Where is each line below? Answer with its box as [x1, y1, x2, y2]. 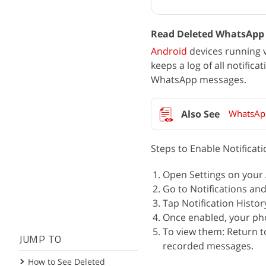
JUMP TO [19, 235, 62, 245]
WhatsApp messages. [151, 73, 246, 86]
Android [151, 45, 187, 58]
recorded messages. [163, 239, 254, 252]
